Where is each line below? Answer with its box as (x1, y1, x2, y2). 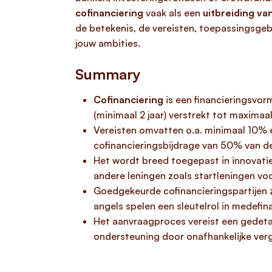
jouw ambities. (75, 37, 140, 49)
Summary (75, 65, 141, 83)
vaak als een (143, 7, 203, 19)
